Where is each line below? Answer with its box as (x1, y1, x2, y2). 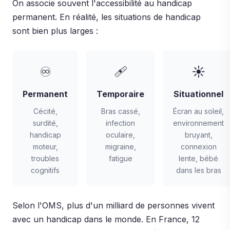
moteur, (32, 142, 58, 151)
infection (106, 119, 135, 127)
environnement (173, 119, 224, 127)
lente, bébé (179, 154, 218, 163)
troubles (31, 154, 59, 163)
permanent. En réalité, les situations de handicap (12, 12, 201, 22)
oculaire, (106, 130, 135, 139)
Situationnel (174, 89, 223, 99)
